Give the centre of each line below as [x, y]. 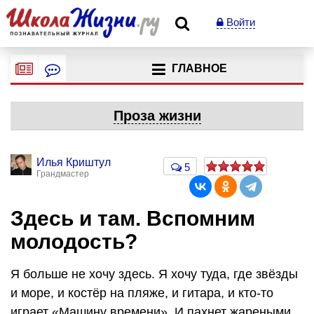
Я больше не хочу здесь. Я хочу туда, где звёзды [154, 274]
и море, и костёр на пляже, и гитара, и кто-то [142, 293]
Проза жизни [157, 116]
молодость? [74, 241]
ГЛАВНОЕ [199, 69]
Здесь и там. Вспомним [133, 218]
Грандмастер [63, 174]
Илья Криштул [74, 162]
